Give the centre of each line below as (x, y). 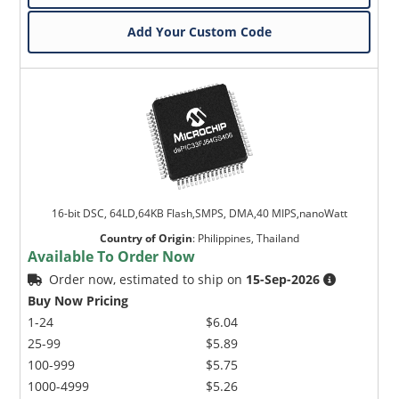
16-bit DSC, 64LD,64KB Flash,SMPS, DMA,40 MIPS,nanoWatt (199, 213)
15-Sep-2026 (283, 279)
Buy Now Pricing (78, 300)
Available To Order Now (112, 256)
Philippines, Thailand (248, 238)
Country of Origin (146, 238)
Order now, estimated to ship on (148, 279)
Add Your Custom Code (199, 31)
